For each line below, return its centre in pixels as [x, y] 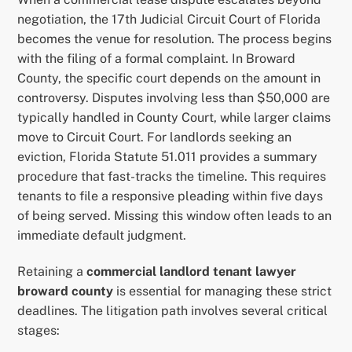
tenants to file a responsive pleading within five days [170, 196]
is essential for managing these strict [223, 291]
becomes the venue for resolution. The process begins [175, 38]
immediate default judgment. [102, 235]
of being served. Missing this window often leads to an [175, 215]
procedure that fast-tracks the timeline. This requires [172, 176]
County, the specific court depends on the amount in [169, 78]
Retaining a [52, 271]
